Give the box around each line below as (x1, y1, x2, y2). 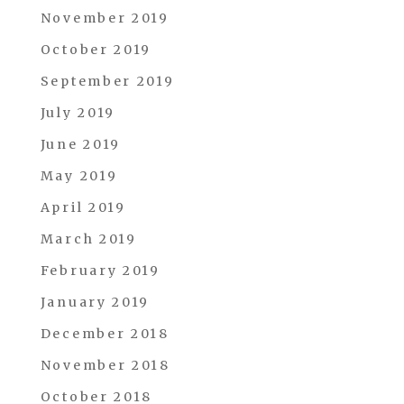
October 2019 (40, 41, 152, 58)
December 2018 (40, 326, 170, 342)
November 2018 (40, 357, 170, 373)
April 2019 (40, 199, 126, 216)
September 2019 (40, 73, 175, 89)
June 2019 (40, 136, 122, 152)
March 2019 (40, 231, 137, 247)
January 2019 (40, 294, 151, 310)
